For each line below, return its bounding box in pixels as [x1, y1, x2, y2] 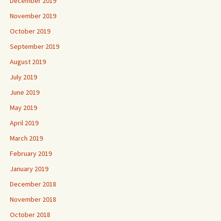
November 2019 [10, 11, 56, 20]
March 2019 [10, 133, 43, 143]
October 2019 [10, 26, 50, 36]
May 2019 [10, 103, 37, 112]
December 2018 [10, 179, 56, 188]
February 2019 [10, 148, 52, 158]
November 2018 [10, 194, 56, 204]
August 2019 [10, 57, 46, 66]
